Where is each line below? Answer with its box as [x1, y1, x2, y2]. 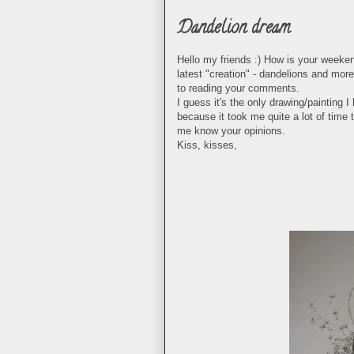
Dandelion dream [177, 16, 290, 43]
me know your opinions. [177, 125, 285, 137]
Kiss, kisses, [177, 139, 237, 151]
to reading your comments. [177, 82, 299, 94]
